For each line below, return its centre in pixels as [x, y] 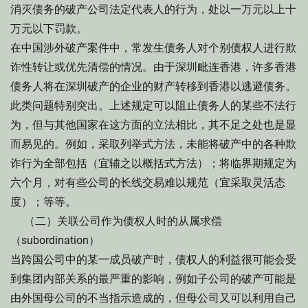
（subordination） [55, 240]
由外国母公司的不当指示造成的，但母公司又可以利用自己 [153, 298]
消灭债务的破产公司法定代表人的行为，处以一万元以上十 [153, 9]
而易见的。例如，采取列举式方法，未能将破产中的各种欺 [153, 144]
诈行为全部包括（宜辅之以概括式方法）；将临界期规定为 [153, 163]
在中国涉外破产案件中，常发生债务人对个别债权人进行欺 [153, 48]
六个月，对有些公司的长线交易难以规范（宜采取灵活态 [148, 183]
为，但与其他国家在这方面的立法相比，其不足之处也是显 [153, 125]
